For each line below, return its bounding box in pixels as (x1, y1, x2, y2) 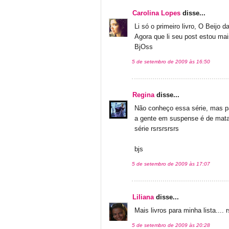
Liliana (132, 194, 154, 201)
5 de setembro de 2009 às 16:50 (132, 59, 210, 65)
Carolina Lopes (132, 10, 180, 17)
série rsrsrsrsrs (134, 125, 179, 133)
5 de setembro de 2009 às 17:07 (132, 161, 210, 167)
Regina (132, 91, 154, 99)
